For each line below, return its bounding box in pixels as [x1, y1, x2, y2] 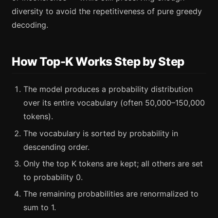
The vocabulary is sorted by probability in [23, 128, 178, 138]
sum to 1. [23, 202, 56, 213]
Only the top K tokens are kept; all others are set [23, 158, 203, 168]
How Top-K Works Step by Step [12, 54, 184, 69]
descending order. [23, 142, 90, 152]
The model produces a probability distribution [23, 84, 193, 94]
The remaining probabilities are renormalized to [23, 189, 199, 199]
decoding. [12, 19, 48, 30]
